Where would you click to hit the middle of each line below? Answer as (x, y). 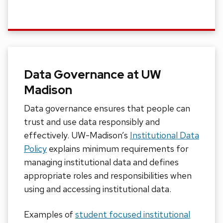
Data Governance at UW (93, 75)
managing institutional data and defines (101, 162)
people (160, 109)
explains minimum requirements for (118, 149)
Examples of (50, 215)
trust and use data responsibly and (92, 122)
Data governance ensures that (84, 109)
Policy (35, 149)
